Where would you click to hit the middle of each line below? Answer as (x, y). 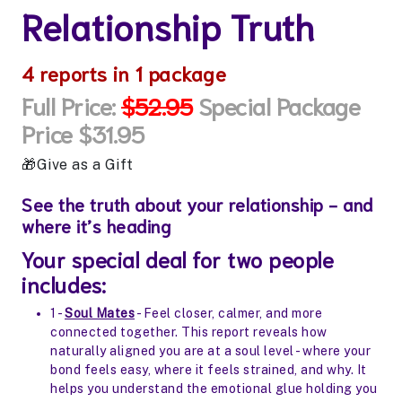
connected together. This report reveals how (189, 332)
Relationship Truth (168, 25)
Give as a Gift (85, 165)
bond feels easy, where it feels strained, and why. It (209, 370)
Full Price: (71, 105)
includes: (64, 284)
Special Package (276, 105)
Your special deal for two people (178, 259)
